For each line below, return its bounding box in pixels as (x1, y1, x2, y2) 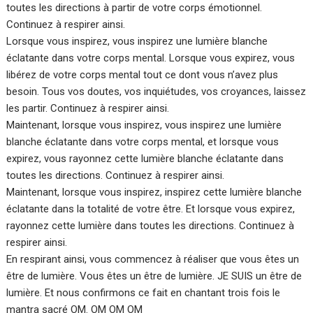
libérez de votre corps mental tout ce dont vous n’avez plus (6, 68, 279, 82)
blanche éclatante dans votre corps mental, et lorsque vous (6, 136, 279, 149)
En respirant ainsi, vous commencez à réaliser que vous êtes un (6, 253, 300, 266)
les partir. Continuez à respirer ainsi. (6, 102, 170, 115)
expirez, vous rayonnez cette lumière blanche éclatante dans (6, 152, 284, 166)
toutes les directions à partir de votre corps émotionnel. (6, 1, 263, 15)
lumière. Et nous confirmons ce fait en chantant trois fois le (6, 286, 281, 300)
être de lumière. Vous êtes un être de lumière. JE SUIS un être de (6, 270, 303, 283)
